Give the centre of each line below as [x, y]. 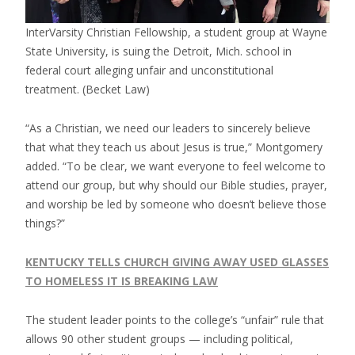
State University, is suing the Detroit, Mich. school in [158, 51]
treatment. [54, 89]
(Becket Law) [116, 89]
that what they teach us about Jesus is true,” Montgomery [174, 147]
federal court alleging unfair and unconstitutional [149, 70]
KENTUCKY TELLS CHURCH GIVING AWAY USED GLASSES [177, 261]
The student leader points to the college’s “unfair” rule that [175, 319]
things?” [45, 223]
